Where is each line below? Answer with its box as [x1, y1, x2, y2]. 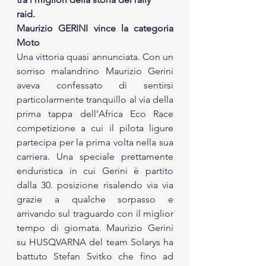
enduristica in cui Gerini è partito [17, 165, 173, 176]
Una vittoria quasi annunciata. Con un [17, 51, 173, 62]
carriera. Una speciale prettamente [17, 151, 173, 162]
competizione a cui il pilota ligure [17, 122, 173, 134]
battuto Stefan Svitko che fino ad [17, 251, 173, 262]
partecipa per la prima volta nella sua [17, 137, 173, 148]
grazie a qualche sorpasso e [17, 194, 173, 205]
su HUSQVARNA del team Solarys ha [17, 236, 173, 248]
